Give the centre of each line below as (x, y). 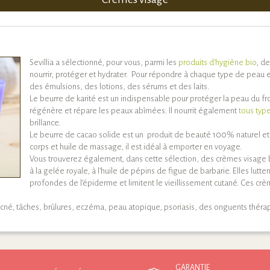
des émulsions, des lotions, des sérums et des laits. (119, 87)
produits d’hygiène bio (217, 63)
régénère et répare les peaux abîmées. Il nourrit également (134, 111)
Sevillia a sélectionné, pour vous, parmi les (104, 63)
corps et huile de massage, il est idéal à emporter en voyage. (136, 147)
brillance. (45, 123)
